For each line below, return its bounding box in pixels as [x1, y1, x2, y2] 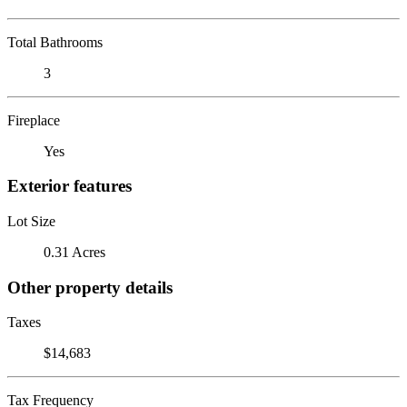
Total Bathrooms [7, 34, 103, 50]
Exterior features [7, 176, 132, 196]
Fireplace [7, 112, 60, 128]
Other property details [7, 277, 173, 297]
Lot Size [7, 213, 55, 229]
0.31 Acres [44, 243, 105, 260]
